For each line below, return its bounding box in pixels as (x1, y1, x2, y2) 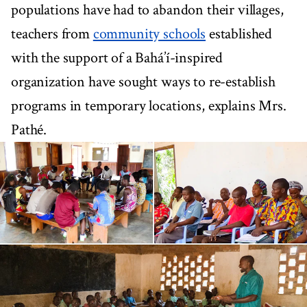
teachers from (11, 23, 93, 44)
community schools (93, 23, 206, 44)
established (206, 23, 273, 44)
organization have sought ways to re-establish (11, 71, 275, 92)
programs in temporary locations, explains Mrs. (11, 95, 286, 116)
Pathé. (11, 119, 47, 140)
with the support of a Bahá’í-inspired (11, 47, 223, 68)
